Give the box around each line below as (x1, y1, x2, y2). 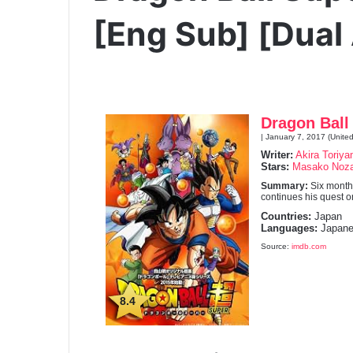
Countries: (261, 210, 311, 222)
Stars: (261, 160, 289, 173)
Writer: (261, 148, 293, 161)
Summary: (261, 180, 310, 191)
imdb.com (292, 241, 326, 251)
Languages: (261, 221, 318, 234)
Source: (261, 241, 292, 251)
